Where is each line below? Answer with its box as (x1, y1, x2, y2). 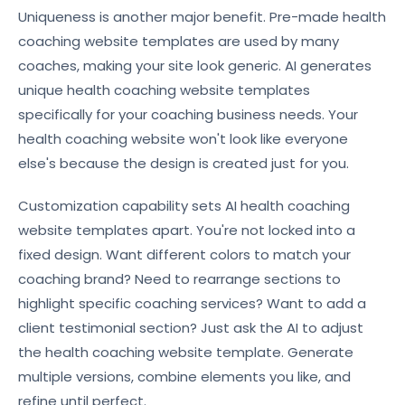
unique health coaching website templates (18, 80, 310, 99)
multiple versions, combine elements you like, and (18, 367, 351, 386)
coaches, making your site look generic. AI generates (18, 56, 372, 75)
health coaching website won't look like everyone (18, 129, 348, 148)
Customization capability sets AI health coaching (18, 196, 350, 215)
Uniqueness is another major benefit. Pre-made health (18, 7, 386, 26)
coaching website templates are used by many (18, 32, 339, 51)
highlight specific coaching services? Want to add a (18, 294, 366, 313)
